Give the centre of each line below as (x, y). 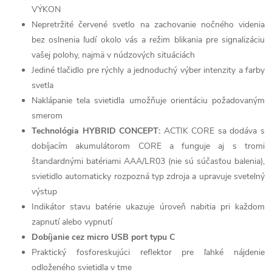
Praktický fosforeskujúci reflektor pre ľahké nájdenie (148, 252)
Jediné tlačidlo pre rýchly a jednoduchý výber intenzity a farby (148, 70)
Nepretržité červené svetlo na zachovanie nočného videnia (148, 25)
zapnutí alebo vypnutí (72, 222)
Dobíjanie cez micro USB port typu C (103, 237)
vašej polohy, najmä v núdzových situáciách (113, 55)
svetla (42, 85)
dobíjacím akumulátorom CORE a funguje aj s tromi (148, 146)
